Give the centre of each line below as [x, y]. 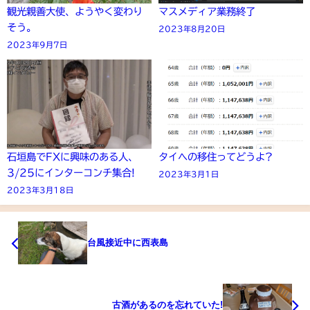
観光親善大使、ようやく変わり [75, 11]
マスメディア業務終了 [207, 11]
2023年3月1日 [189, 174]
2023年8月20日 [192, 28]
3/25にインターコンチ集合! [71, 173]
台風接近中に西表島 [128, 242]
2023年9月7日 [37, 44]
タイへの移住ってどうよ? [216, 157]
